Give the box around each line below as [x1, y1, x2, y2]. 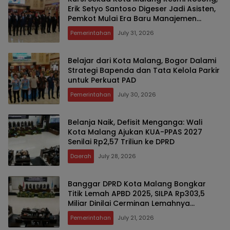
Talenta [68, 23, 97, 33]
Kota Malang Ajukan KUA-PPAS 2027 [68, 126, 202, 137]
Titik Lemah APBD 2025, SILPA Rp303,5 [68, 188, 205, 199]
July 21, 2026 [118, 213, 154, 222]
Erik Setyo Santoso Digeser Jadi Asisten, [68, 3, 216, 14]
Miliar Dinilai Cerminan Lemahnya [68, 198, 190, 208]
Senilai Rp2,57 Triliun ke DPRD [68, 136, 175, 147]
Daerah [70, 151, 91, 160]
